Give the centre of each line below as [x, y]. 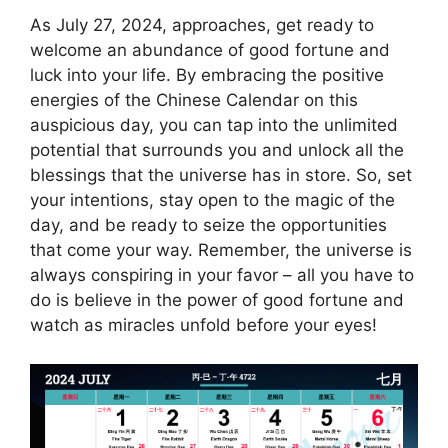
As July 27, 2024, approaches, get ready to [202, 25]
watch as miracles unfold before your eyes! [203, 325]
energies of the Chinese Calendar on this [194, 100]
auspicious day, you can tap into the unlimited [214, 125]
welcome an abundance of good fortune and [210, 50]
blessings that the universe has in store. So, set [221, 175]
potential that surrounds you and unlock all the [217, 150]
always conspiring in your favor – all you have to [222, 275]
